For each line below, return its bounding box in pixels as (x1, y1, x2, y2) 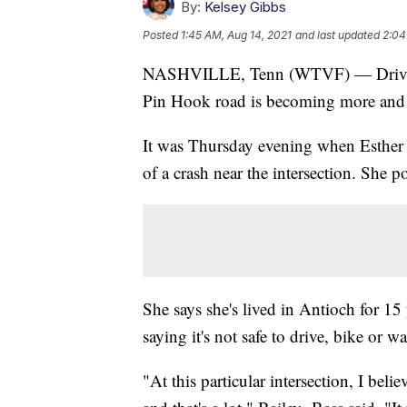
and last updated (295, 27, 380, 42)
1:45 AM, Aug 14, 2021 (181, 27, 292, 42)
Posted (143, 27, 181, 42)
